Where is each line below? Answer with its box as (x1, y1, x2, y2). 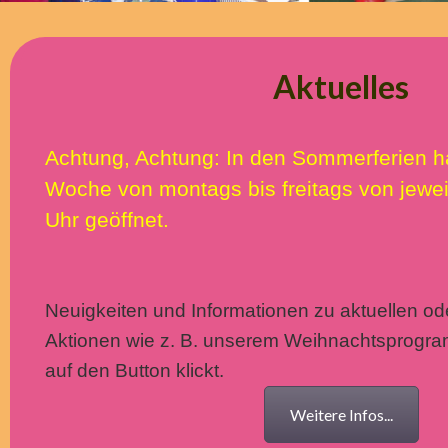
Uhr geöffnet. (45, 208, 175, 232)
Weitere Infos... (289, 405, 393, 424)
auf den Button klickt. (45, 360, 224, 381)
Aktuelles (273, 67, 409, 106)
